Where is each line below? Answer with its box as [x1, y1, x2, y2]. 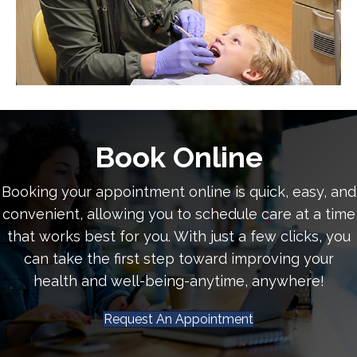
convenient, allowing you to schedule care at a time [2, 206, 355, 223]
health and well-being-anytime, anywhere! [33, 273, 324, 290]
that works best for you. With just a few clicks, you [6, 228, 351, 245]
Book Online [94, 140, 263, 175]
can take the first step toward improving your [23, 250, 334, 268]
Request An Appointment [104, 312, 253, 328]
